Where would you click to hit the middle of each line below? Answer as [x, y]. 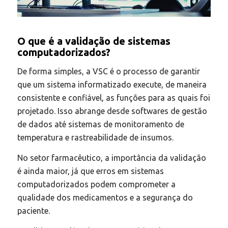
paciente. [33, 211]
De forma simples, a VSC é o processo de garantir [108, 72]
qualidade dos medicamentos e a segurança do [105, 198]
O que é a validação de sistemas [94, 41]
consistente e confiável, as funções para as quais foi [113, 98]
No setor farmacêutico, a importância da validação [111, 158]
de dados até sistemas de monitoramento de [101, 124]
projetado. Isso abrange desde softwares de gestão [112, 111]
